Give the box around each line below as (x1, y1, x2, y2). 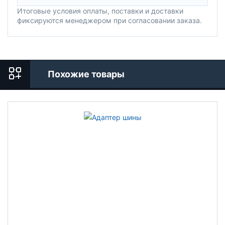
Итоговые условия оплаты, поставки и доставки (17, 7, 183, 16)
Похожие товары (48, 69, 125, 80)
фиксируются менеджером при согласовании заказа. (17, 16, 202, 25)
